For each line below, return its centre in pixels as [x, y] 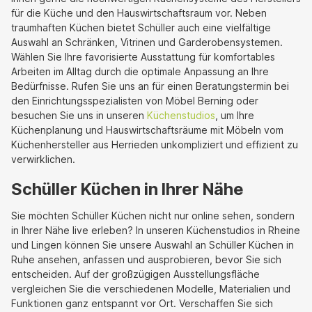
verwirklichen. [43, 159]
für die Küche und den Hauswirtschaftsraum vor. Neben [139, 13]
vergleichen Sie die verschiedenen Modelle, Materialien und [151, 288]
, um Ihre [235, 115]
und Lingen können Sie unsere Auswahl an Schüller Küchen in [153, 244]
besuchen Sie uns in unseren [79, 115]
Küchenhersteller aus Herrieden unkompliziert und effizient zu [155, 144]
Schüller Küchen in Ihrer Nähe [127, 189]
